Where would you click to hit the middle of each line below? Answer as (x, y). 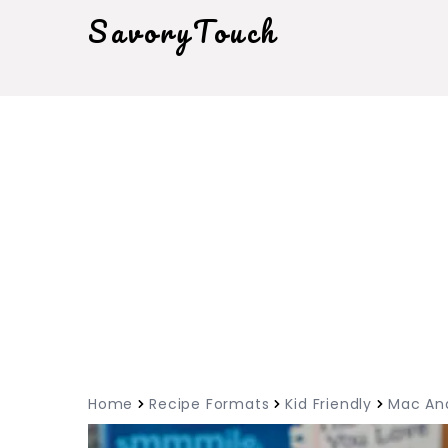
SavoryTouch (183, 31)
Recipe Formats (209, 404)
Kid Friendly (329, 404)
